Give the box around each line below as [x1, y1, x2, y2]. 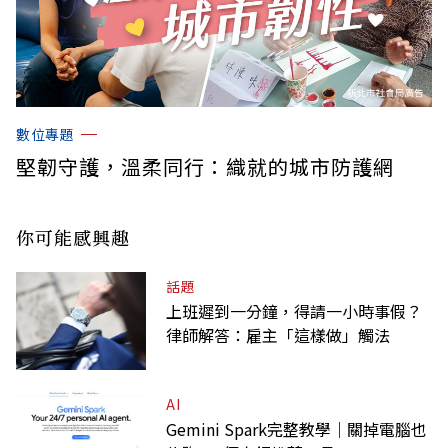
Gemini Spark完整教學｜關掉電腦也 [166, 416, 427, 441]
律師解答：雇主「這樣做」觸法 [166, 322, 390, 347]
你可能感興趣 [16, 223, 130, 250]
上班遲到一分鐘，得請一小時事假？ [166, 298, 422, 323]
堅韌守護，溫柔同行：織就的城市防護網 [16, 151, 394, 181]
